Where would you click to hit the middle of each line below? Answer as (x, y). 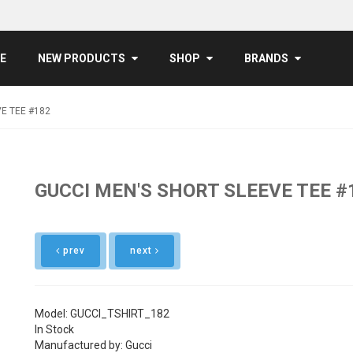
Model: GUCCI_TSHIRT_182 (102, 314)
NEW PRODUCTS (81, 58)
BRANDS (266, 58)
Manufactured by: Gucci (93, 345)
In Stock (54, 329)
